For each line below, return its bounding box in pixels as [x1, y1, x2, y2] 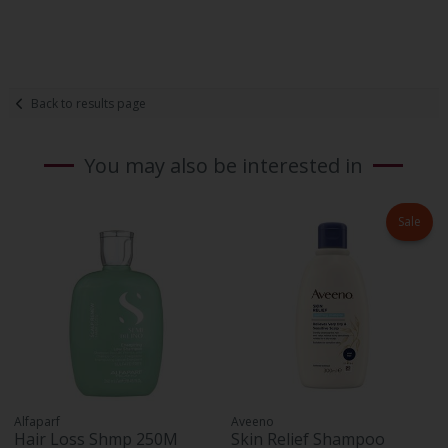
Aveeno [231, 412, 275, 430]
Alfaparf [14, 412, 61, 430]
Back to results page [31, 94, 147, 112]
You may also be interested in [84, 152, 364, 180]
